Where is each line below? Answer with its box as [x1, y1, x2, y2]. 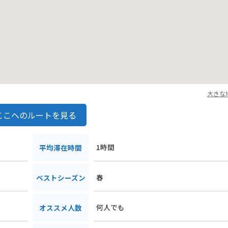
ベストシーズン [36, 173, 85, 183]
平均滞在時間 [39, 142, 82, 153]
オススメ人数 [39, 203, 82, 213]
